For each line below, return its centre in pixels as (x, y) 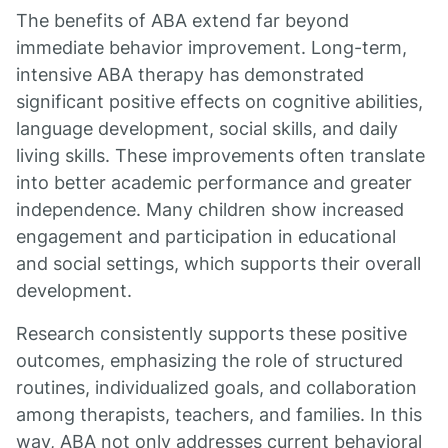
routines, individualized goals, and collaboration (216, 387)
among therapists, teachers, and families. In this (219, 414)
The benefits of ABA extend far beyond (182, 20)
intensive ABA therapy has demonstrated (190, 74)
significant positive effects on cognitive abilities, (219, 101)
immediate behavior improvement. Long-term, (211, 47)
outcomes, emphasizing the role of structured (209, 360)
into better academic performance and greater (214, 182)
